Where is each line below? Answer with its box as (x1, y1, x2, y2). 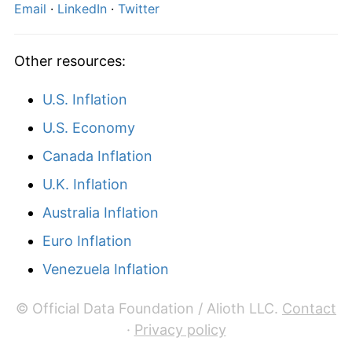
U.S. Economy (42, 119, 135, 136)
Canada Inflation (42, 147, 152, 164)
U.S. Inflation (42, 90, 127, 108)
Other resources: (14, 52, 126, 69)
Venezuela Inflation (42, 260, 169, 277)
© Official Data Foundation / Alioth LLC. (16, 299, 282, 317)
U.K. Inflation (42, 175, 128, 192)
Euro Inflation (42, 232, 132, 249)
